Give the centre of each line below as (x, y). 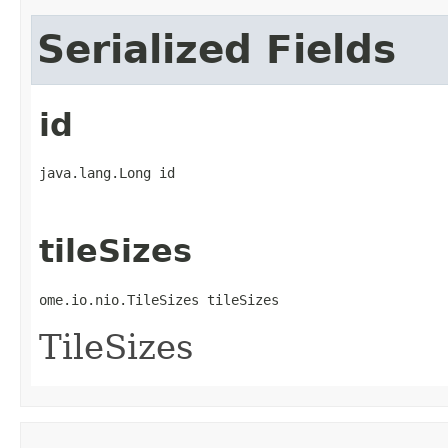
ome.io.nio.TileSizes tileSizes (159, 299)
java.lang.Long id (107, 172)
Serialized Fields (216, 50)
